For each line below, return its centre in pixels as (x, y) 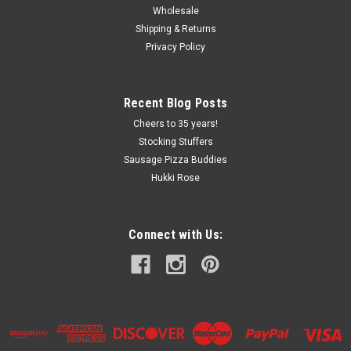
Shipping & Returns (175, 29)
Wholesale (175, 11)
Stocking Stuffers (175, 141)
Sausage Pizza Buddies (175, 159)
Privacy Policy (175, 47)
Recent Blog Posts (175, 103)
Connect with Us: (175, 234)
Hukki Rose (175, 177)
